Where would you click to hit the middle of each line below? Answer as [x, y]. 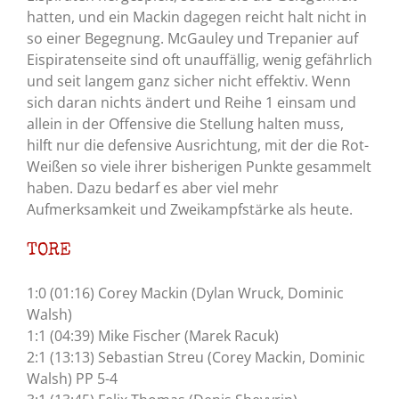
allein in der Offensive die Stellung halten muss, [185, 124]
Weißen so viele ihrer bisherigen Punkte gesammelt [199, 167]
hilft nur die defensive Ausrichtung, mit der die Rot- [198, 146]
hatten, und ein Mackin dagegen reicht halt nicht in [197, 17]
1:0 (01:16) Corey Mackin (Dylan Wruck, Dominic [185, 293]
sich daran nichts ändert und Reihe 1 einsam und [191, 103]
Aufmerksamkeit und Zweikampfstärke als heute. [190, 210]
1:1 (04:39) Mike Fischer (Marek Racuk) [153, 336]
